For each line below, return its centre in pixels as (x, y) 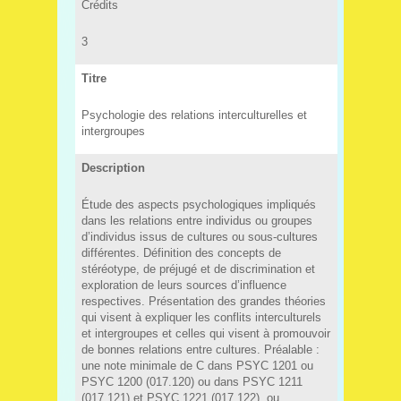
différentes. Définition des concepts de (181, 252)
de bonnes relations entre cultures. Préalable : (200, 349)
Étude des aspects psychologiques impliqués (198, 204)
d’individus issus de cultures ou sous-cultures (199, 236)
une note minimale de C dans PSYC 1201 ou (197, 365)
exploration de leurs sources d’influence (183, 285)
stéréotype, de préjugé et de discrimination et (198, 269)
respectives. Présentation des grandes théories (203, 301)
